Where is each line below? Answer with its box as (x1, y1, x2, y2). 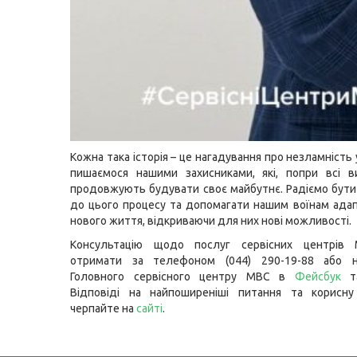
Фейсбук (294, 270, 341, 283)
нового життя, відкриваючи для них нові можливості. (70, 214, 354, 227)
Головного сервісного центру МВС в (70, 270, 295, 283)
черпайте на (70, 302, 136, 315)
